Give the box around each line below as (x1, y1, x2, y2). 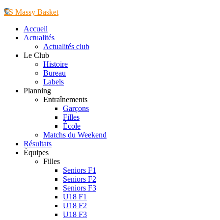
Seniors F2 (63, 175, 96, 183)
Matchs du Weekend (43, 131, 107, 139)
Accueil (24, 25, 48, 33)
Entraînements (43, 95, 87, 104)
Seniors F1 (63, 166, 96, 174)
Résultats (24, 139, 52, 148)
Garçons (63, 104, 89, 112)
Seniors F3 (63, 184, 96, 192)
